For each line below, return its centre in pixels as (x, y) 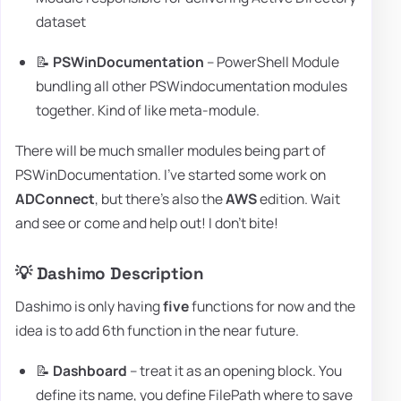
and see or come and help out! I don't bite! (147, 223)
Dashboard (90, 371)
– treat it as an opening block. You (235, 371)
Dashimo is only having (89, 306)
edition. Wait (299, 199)
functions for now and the (272, 306)
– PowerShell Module (272, 61)
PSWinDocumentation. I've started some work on (171, 175)
